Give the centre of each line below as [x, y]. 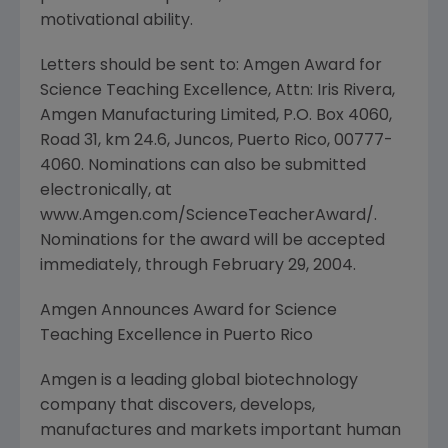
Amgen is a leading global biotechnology [199, 381]
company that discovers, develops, [177, 406]
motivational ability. [116, 21]
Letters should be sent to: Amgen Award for [211, 66]
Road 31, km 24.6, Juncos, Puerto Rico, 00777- [216, 141]
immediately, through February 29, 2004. [198, 266]
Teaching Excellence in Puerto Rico [176, 336]
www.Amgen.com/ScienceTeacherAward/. [208, 216]
